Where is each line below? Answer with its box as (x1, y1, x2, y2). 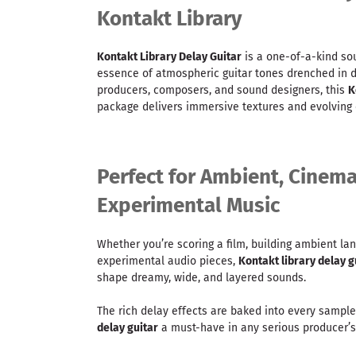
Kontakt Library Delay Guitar (97, 50, 242, 64)
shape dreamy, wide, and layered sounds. (97, 270, 306, 284)
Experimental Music (97, 193, 280, 219)
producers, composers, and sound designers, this (97, 83, 348, 98)
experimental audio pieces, (97, 253, 238, 268)
